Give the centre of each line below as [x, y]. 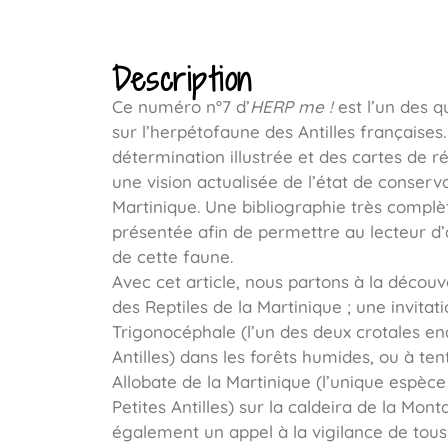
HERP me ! [291, 107]
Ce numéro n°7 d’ [181, 107]
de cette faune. [172, 257]
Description [182, 79]
